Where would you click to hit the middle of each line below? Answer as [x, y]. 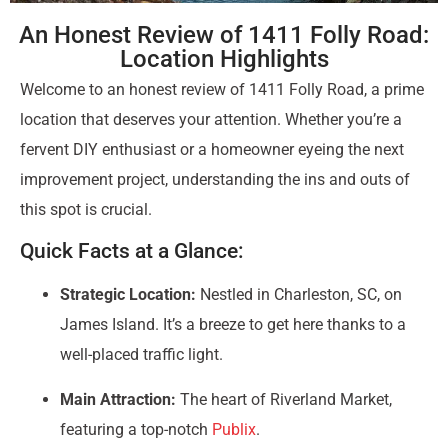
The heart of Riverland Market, [284, 399]
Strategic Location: [128, 295]
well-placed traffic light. [141, 355]
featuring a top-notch [136, 429]
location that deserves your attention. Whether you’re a [211, 120]
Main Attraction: [118, 399]
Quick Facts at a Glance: [132, 251]
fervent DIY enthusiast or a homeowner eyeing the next [212, 150]
